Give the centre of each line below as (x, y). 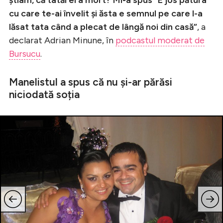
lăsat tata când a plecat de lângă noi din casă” (103, 27)
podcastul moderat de (160, 40)
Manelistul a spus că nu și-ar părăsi (91, 82)
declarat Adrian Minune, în (62, 40)
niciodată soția (44, 94)
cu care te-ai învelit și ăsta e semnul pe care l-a (106, 13)
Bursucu (25, 54)
